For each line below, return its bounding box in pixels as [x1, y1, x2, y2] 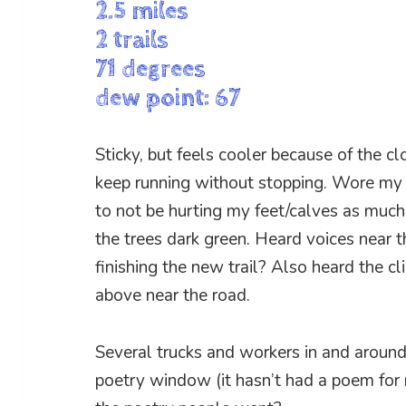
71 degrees [95, 54, 207, 84]
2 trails [95, 25, 169, 55]
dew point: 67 [95, 83, 241, 113]
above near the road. [95, 284, 251, 308]
